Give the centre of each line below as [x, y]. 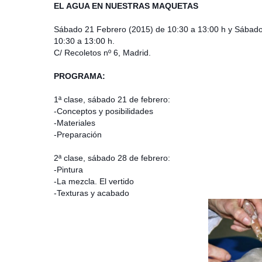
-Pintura [68, 170]
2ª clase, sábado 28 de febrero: [112, 158]
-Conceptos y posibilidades [104, 111]
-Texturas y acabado [92, 193]
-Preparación [78, 135]
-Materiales [75, 123]
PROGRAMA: [80, 76]
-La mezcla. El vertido [94, 182]
